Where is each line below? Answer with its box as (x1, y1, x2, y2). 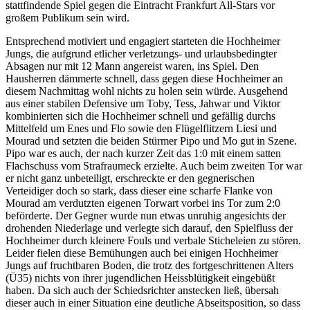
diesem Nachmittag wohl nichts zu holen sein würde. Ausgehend (6, 84, 288, 97)
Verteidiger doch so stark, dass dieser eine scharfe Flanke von (6, 184, 273, 197)
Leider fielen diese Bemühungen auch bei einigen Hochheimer (6, 246, 278, 259)
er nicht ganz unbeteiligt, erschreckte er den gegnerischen (6, 172, 255, 184)
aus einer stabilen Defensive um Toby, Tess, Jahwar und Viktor (6, 97, 280, 109)
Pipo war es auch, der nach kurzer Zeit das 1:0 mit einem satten (6, 147, 281, 159)
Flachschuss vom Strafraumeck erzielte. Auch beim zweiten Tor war (6, 159, 302, 172)
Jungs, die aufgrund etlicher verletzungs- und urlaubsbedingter (6, 47, 277, 60)
